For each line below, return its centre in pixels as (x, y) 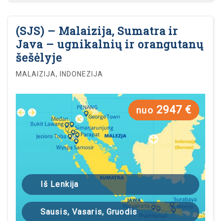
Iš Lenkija (60, 184)
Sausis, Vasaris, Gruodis (89, 212)
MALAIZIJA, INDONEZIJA (59, 74)
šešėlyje (39, 57)
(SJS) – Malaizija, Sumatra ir (97, 31)
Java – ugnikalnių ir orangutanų (110, 44)
